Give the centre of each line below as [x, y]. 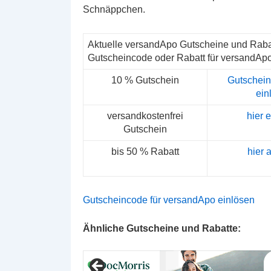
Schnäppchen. [114, 9]
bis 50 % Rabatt [145, 152]
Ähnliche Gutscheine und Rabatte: [162, 228]
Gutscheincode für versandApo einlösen [169, 200]
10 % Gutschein [145, 80]
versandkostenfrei [145, 116]
